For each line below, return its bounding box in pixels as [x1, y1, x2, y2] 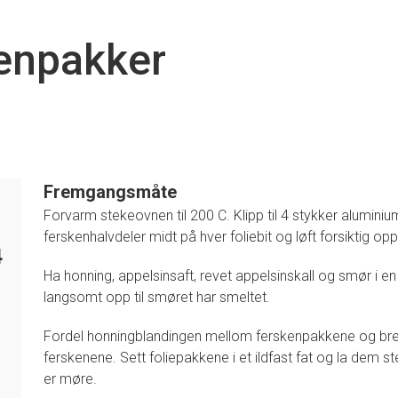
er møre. [44, 370, 97, 387]
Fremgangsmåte [44, 180, 177, 203]
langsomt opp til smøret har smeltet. [44, 288, 270, 306]
